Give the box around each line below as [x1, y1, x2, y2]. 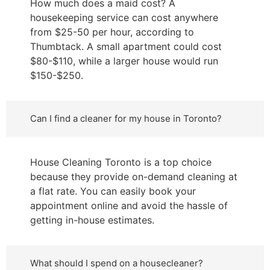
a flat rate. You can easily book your [30, 185, 196, 198]
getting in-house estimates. [30, 214, 154, 227]
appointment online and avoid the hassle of [30, 199, 228, 212]
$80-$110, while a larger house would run [30, 55, 218, 67]
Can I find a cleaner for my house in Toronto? [30, 113, 222, 125]
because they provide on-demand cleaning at [30, 171, 237, 183]
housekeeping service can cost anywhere [30, 11, 218, 24]
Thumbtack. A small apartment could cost [30, 40, 222, 53]
